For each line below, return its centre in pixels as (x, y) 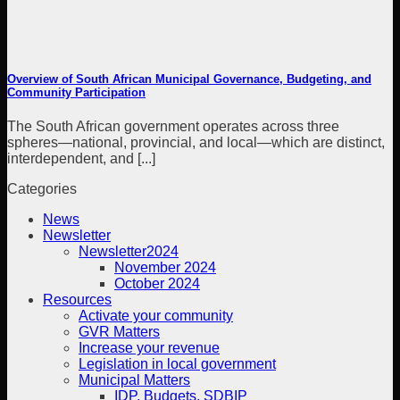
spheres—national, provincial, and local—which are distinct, (196, 143)
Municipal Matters (134, 380)
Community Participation (76, 93)
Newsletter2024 (129, 252)
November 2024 (165, 268)
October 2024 (157, 284)
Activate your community (156, 316)
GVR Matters (119, 332)
